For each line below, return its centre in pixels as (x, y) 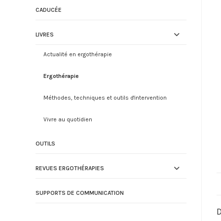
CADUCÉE (49, 10)
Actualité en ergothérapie (78, 54)
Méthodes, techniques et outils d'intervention (105, 98)
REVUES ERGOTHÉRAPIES (70, 168)
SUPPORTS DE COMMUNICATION (80, 193)
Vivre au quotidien (68, 119)
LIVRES (45, 35)
